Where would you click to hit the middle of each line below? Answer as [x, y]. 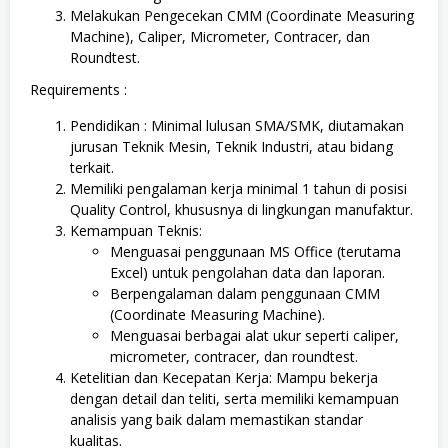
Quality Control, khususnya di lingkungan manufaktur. [241, 209]
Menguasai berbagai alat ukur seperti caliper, [254, 335]
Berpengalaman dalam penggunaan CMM [245, 293]
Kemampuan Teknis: [136, 230]
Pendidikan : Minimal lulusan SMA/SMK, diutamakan [237, 125]
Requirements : [78, 89]
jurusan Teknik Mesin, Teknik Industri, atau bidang [231, 146]
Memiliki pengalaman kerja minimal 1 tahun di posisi [238, 188]
